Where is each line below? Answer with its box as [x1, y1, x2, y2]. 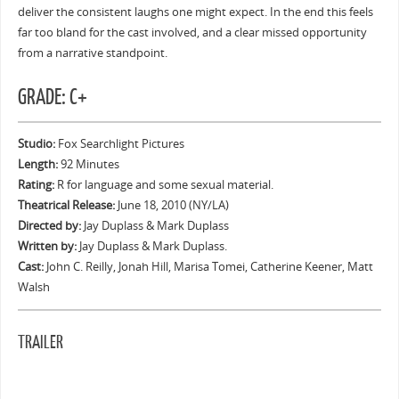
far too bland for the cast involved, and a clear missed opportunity [17, 25, 367, 41]
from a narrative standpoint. [17, 45, 167, 61]
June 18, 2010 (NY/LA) [114, 198, 229, 214]
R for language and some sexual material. [53, 177, 273, 193]
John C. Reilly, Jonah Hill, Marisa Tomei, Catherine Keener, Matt [43, 259, 373, 275]
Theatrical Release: [17, 198, 115, 214]
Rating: [17, 177, 54, 193]
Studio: [17, 136, 55, 152]
